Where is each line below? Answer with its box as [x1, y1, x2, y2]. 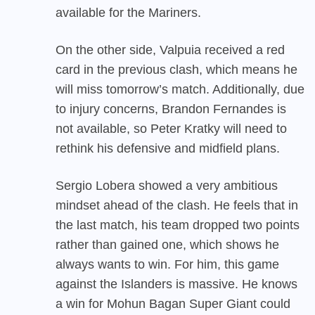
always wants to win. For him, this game [56, 257, 279, 271]
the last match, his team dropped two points [56, 217, 300, 232]
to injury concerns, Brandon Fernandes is [56, 101, 286, 116]
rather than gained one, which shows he [56, 237, 279, 252]
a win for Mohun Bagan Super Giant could [56, 296, 290, 311]
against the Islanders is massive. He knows [56, 276, 297, 291]
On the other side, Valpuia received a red [56, 42, 285, 57]
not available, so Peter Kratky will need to [56, 121, 287, 136]
